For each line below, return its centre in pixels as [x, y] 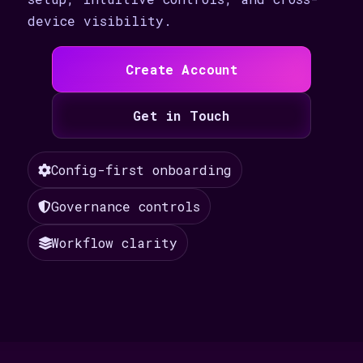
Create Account [181, 69]
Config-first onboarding [141, 170]
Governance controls [126, 206]
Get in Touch [181, 115]
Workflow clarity [114, 243]
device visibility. [100, 21]
